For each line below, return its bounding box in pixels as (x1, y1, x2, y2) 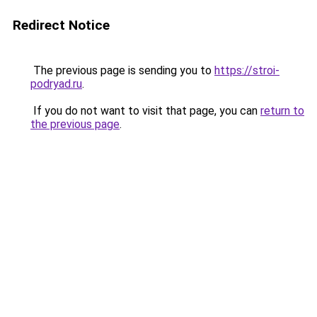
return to (260, 104, 304, 117)
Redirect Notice (13, 17, 110, 33)
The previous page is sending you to (30, 64, 214, 77)
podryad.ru (30, 77, 82, 91)
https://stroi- (214, 64, 279, 77)
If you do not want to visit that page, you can (30, 104, 260, 117)
